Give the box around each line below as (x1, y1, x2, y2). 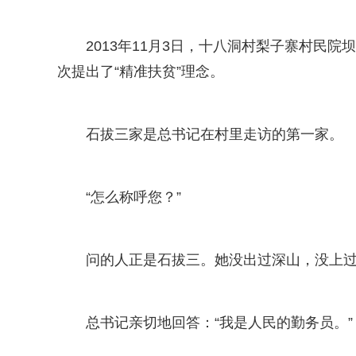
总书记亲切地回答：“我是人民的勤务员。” (86, 314, 353, 331)
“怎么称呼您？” (86, 188, 181, 205)
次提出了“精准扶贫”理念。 (57, 63, 224, 79)
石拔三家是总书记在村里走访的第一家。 (86, 126, 343, 142)
